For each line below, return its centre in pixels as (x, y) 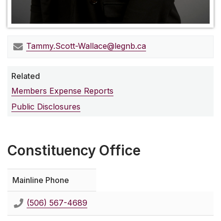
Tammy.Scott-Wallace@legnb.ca (86, 46)
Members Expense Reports (62, 91)
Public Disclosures (46, 107)
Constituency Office (74, 151)
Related (26, 76)
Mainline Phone (41, 180)
